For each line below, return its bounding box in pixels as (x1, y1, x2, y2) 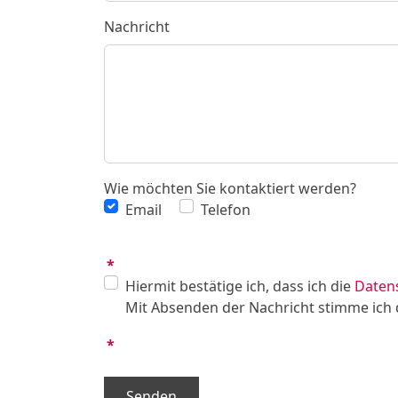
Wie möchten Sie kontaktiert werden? (104, 179, 356, 198)
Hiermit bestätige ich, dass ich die (125, 276, 354, 296)
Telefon (201, 200, 251, 219)
